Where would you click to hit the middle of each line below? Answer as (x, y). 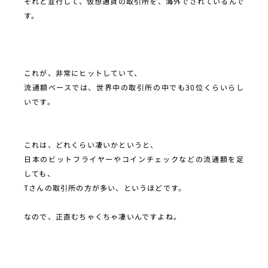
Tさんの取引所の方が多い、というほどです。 (105, 187)
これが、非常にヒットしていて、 (83, 72)
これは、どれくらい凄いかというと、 (91, 144)
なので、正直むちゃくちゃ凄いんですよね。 (103, 216)
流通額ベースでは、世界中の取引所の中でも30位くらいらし (134, 87)
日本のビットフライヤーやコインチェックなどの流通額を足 (134, 159)
